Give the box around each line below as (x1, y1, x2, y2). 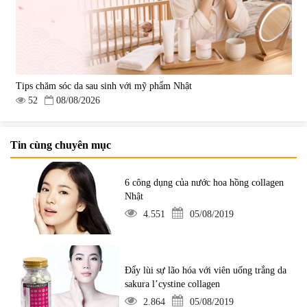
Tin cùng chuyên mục (10, 138, 111, 151)
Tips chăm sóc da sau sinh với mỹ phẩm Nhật (15, 81, 192, 92)
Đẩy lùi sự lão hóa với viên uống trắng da (125, 265, 287, 276)
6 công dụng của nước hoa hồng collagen (125, 177, 284, 188)
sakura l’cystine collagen (125, 279, 221, 290)
